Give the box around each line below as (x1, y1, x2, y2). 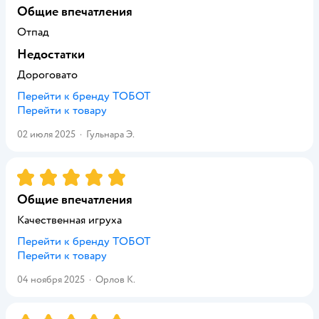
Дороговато (17, 68, 78, 82)
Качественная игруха (17, 213, 122, 227)
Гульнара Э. (86, 128, 135, 140)
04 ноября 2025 (17, 273, 85, 286)
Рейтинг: (17, 167, 64, 182)
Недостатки (17, 46, 85, 63)
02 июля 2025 (17, 128, 75, 140)
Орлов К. (95, 273, 135, 286)
